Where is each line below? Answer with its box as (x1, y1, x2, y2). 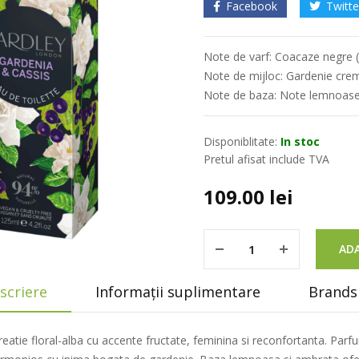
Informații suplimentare (95, 282, 260, 301)
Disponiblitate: (204, 134, 277, 149)
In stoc (280, 134, 320, 149)
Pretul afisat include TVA (204, 151, 329, 167)
